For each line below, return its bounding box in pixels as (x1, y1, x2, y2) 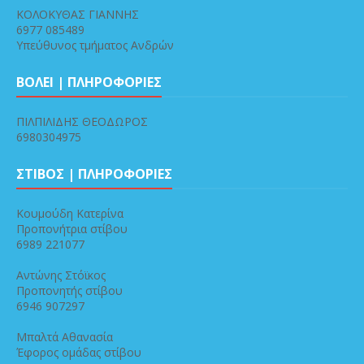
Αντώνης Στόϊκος (16, 267, 106, 284)
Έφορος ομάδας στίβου (16, 344, 141, 361)
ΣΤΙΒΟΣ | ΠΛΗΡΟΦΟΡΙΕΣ (16, 165, 172, 184)
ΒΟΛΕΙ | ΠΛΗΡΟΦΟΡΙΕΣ (16, 73, 162, 92)
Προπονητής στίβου (16, 283, 123, 299)
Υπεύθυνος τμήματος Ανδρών (16, 37, 174, 54)
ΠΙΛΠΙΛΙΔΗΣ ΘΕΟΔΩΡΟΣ (16, 114, 148, 130)
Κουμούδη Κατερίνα (16, 206, 123, 222)
